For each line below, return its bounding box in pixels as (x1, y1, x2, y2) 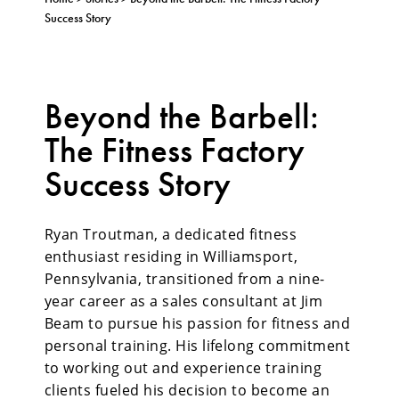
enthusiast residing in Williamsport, (45, 247, 298, 266)
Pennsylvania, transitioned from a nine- (45, 269, 325, 289)
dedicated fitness (170, 224, 297, 244)
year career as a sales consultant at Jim (45, 291, 323, 311)
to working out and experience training (45, 358, 322, 378)
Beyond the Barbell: (45, 94, 319, 139)
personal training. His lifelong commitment (45, 336, 351, 355)
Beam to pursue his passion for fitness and (45, 313, 351, 333)
